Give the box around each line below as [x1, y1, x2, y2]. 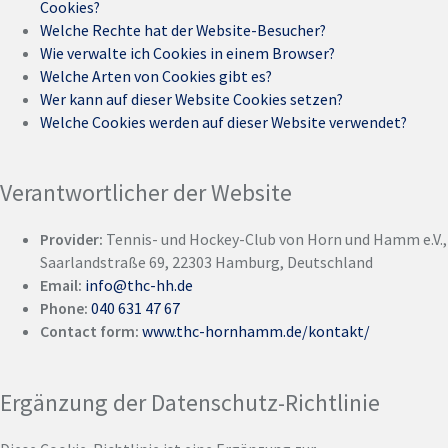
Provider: [40, 229, 106, 250]
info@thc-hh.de [85, 275, 193, 296]
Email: [40, 275, 85, 296]
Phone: [40, 298, 91, 319]
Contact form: [40, 321, 142, 342]
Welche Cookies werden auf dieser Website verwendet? [40, 111, 407, 132]
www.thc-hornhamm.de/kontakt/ [142, 321, 370, 342]
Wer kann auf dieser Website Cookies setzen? [40, 88, 343, 109]
